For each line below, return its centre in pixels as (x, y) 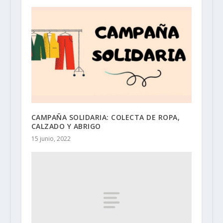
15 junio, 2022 (51, 139)
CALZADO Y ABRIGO (66, 126)
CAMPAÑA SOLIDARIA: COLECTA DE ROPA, (106, 117)
